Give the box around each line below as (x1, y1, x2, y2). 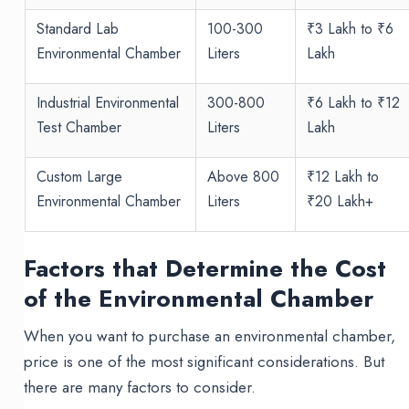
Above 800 (206, 166, 279, 188)
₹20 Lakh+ (306, 191, 373, 213)
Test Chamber (36, 117, 121, 139)
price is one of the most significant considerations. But (24, 351, 385, 373)
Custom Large (36, 166, 122, 188)
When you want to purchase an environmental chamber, (24, 325, 396, 348)
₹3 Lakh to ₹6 (306, 18, 393, 40)
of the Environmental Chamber (24, 281, 374, 317)
